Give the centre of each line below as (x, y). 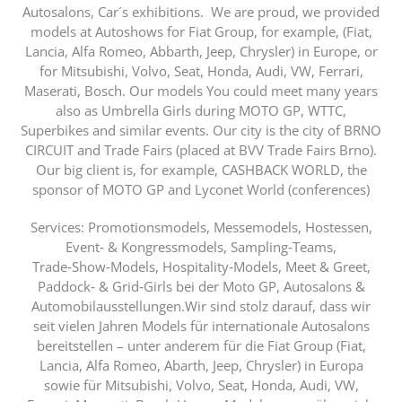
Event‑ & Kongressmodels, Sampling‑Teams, (201, 246)
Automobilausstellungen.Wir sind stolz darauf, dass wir (201, 306)
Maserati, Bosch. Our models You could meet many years (201, 90)
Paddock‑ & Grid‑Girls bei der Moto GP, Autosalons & (201, 286)
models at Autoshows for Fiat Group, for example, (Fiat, (201, 31)
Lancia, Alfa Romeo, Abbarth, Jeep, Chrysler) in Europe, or (201, 51)
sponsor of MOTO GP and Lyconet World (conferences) (201, 189)
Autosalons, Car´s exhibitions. (117, 11)
